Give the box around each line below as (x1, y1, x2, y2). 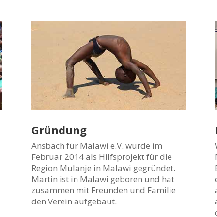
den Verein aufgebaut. (31, 195, 117, 207)
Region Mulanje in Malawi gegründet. (31, 162, 175, 173)
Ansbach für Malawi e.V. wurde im (31, 139, 162, 151)
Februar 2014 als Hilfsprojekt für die (31, 151, 172, 162)
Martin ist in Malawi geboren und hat (31, 173, 174, 185)
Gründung (31, 122, 87, 137)
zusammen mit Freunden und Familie (31, 184, 176, 196)
